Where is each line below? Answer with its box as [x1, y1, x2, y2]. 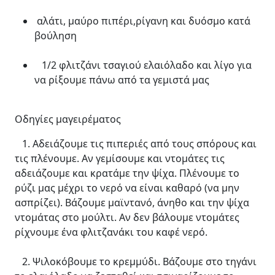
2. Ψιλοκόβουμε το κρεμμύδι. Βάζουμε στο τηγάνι [15, 254, 257, 268]
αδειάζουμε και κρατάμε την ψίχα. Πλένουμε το [15, 166, 239, 180]
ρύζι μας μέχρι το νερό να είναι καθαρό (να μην [15, 180, 239, 195]
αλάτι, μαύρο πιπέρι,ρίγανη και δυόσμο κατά [34, 14, 250, 28]
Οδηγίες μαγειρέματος [15, 112, 121, 126]
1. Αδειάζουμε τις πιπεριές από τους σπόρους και [15, 136, 257, 150]
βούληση [34, 28, 77, 42]
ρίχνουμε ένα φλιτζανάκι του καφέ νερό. [15, 225, 207, 239]
